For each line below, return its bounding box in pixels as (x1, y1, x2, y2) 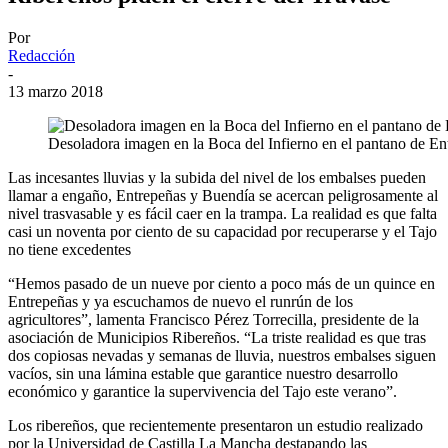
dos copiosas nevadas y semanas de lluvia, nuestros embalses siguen (8, 346, 436, 364)
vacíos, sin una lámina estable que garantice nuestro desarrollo (8, 364, 398, 382)
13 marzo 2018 (8, 82, 103, 100)
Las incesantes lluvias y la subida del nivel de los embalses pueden (8, 168, 426, 186)
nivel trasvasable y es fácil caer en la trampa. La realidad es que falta (8, 204, 437, 222)
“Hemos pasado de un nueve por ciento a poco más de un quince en (8, 274, 435, 292)
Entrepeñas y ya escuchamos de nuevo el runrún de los (8, 292, 353, 310)
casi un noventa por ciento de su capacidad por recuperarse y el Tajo (8, 222, 437, 240)
